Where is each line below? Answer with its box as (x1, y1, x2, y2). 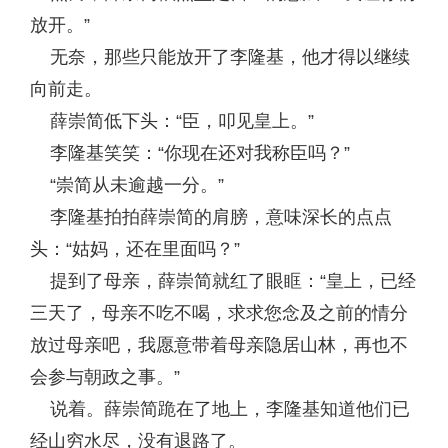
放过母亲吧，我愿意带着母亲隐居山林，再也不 (30, 335, 408, 355)
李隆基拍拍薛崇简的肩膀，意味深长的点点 (30, 207, 392, 227)
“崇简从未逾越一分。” (30, 175, 224, 195)
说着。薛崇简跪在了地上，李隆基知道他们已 (30, 399, 410, 419)
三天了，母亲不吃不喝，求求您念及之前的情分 (30, 303, 408, 323)
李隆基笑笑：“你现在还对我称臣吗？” (30, 143, 350, 163)
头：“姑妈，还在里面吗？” (30, 239, 240, 259)
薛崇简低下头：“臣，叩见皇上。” (30, 111, 314, 131)
